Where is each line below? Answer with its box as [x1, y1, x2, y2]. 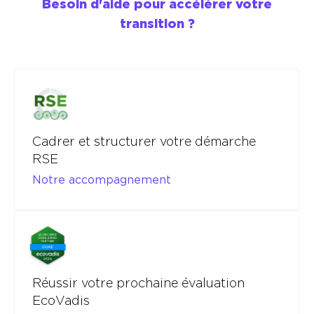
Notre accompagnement [32, 172, 171, 186]
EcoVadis [32, 292, 90, 308]
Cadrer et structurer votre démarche [32, 133, 256, 149]
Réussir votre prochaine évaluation [32, 275, 245, 290]
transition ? [119, 15, 195, 31]
